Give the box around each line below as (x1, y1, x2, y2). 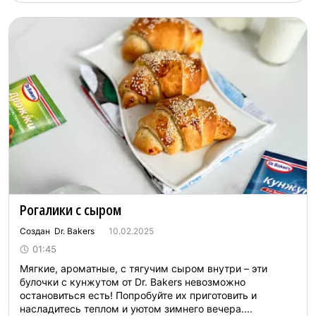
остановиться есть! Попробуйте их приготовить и (20, 289, 257, 301)
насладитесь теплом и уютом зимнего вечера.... (20, 303, 253, 315)
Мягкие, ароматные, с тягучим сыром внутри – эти (20, 262, 267, 274)
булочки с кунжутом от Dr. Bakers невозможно (20, 276, 245, 288)
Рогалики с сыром (20, 200, 121, 219)
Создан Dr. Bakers (20, 226, 95, 236)
